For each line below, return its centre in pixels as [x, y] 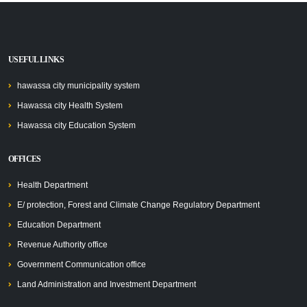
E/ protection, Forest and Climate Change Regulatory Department [138, 205]
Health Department [52, 185]
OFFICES [25, 160]
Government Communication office [82, 265]
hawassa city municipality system [78, 86]
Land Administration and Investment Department [107, 284]
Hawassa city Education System [76, 125]
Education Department [59, 225]
